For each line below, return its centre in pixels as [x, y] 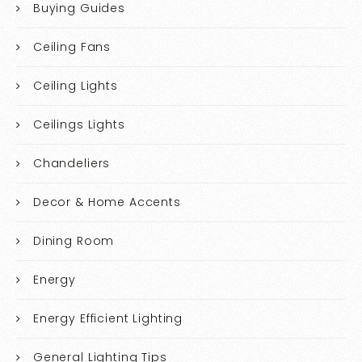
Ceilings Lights [79, 125]
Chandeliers [72, 164]
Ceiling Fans [72, 47]
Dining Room [74, 241]
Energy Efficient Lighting [108, 319]
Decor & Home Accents [107, 202]
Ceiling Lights [75, 86]
